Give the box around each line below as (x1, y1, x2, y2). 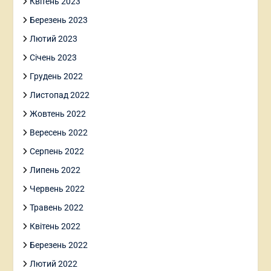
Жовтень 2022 (29, 108, 86, 119)
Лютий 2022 (29, 258, 77, 269)
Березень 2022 (29, 240, 88, 250)
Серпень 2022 (29, 146, 84, 156)
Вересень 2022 (29, 127, 88, 137)
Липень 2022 (29, 165, 80, 175)
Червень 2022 (29, 183, 85, 194)
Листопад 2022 (29, 90, 90, 100)
